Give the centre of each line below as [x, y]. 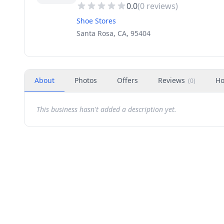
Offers [127, 80]
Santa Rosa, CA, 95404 [113, 33]
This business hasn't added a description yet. [106, 109]
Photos [86, 80]
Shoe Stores [96, 21]
